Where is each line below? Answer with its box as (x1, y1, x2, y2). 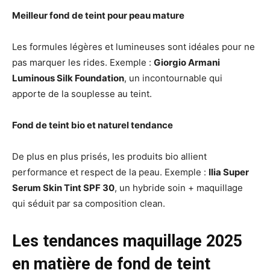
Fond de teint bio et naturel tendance (12, 119, 173, 131)
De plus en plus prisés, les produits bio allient (12, 151, 207, 163)
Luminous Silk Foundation (12, 72, 124, 84)
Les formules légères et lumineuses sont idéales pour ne (12, 41, 255, 53)
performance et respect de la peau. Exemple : (12, 166, 209, 178)
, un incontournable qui (124, 72, 222, 84)
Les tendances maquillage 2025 (12, 231, 242, 251)
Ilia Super (209, 166, 249, 178)
